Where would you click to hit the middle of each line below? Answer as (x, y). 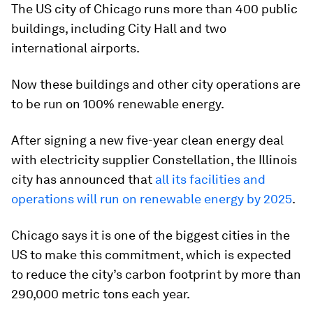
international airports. (75, 48)
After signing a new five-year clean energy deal (147, 140)
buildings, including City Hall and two (119, 28)
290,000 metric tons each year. (101, 294)
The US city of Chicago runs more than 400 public (154, 9)
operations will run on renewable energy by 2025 (152, 199)
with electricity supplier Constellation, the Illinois (154, 160)
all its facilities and (209, 179)
